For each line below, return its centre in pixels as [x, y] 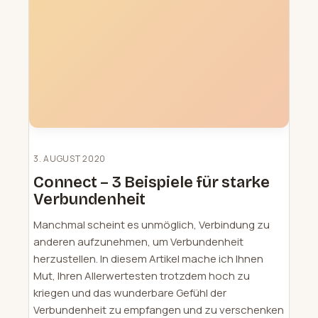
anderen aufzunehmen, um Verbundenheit [138, 241]
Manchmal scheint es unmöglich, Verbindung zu [152, 224]
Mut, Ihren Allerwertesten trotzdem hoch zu [142, 275]
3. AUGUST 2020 [70, 158]
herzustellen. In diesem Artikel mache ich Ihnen [148, 258]
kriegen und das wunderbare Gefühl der [130, 292]
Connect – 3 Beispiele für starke [152, 182]
